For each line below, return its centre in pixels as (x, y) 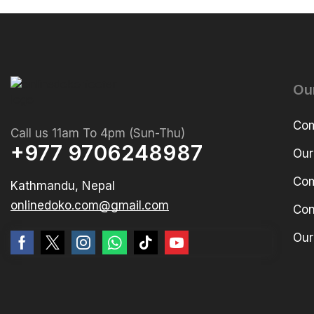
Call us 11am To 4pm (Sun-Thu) (98, 134)
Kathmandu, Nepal (63, 186)
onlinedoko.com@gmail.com (90, 206)
